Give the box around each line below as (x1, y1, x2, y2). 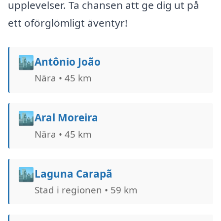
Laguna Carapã (34, 166, 112, 181)
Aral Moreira (34, 110, 98, 125)
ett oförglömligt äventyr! (8, 16, 128, 30)
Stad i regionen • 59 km (34, 183, 137, 196)
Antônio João (34, 55, 101, 69)
